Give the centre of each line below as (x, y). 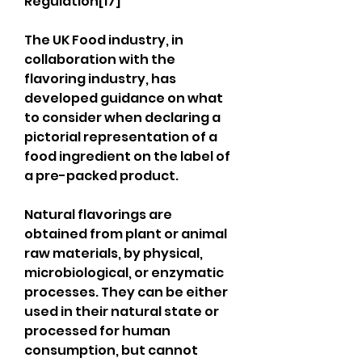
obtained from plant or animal (126, 234)
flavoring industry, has (100, 79)
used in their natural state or (122, 311)
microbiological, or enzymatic (124, 273)
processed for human (97, 331)
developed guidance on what (124, 98)
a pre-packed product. (101, 176)
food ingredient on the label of (127, 156)
